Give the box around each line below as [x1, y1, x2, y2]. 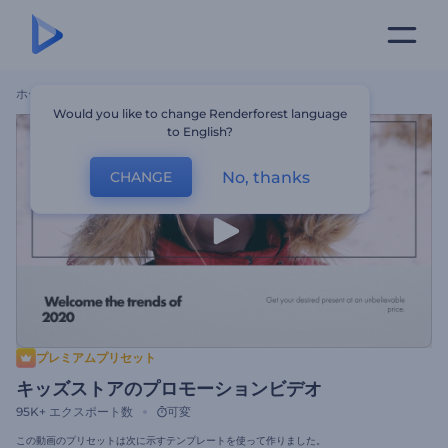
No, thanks [222, 167, 311, 187]
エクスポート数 [49, 404, 133, 419]
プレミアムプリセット [36, 350, 156, 365]
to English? [167, 124, 234, 139]
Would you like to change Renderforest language [53, 106, 348, 121]
